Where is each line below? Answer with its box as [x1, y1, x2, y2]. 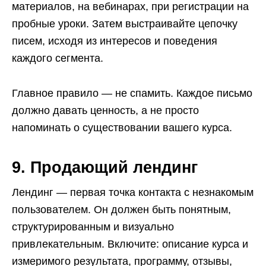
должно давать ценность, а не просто [12, 104, 199, 116]
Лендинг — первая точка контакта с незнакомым [12, 186, 254, 198]
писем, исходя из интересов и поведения [12, 35, 217, 47]
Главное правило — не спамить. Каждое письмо [12, 87, 252, 99]
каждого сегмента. [12, 52, 103, 64]
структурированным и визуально [12, 221, 174, 233]
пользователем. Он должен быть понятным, [12, 204, 231, 216]
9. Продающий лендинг [12, 159, 198, 176]
